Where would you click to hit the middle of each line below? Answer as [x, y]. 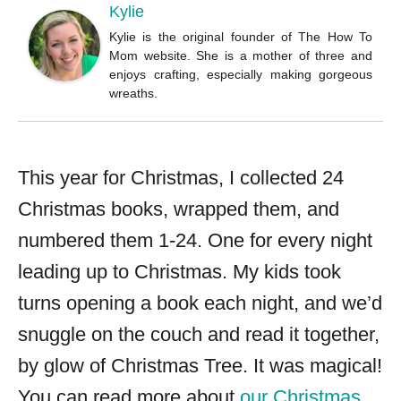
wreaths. [133, 94]
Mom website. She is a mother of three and [241, 56]
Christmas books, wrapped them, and [179, 209]
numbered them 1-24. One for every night [195, 241]
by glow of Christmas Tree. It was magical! [200, 366]
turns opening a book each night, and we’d [200, 303]
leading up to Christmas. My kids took [179, 272]
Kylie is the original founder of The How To [241, 37]
